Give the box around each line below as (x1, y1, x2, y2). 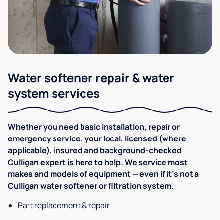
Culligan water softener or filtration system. (8, 180, 174, 192)
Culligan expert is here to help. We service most (8, 157, 188, 168)
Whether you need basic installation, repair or (8, 121, 180, 133)
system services (8, 85, 100, 102)
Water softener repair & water (8, 69, 174, 86)
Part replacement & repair (18, 200, 110, 211)
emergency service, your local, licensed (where (8, 133, 186, 144)
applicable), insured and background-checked (8, 145, 182, 156)
